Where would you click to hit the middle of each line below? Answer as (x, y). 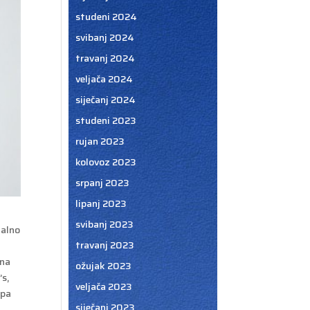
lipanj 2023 (101, 203)
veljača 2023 (103, 286)
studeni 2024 (106, 17)
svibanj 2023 (104, 224)
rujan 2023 (100, 141)
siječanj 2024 (105, 100)
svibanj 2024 (104, 37)
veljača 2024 (104, 79)
